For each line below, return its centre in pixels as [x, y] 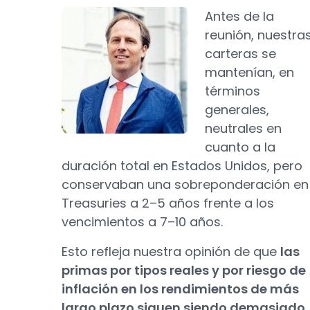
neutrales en [243, 128]
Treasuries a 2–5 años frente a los [168, 203]
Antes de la [239, 16]
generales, [237, 110]
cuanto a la [240, 147]
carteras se [240, 54]
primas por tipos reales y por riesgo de [184, 270]
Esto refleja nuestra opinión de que [171, 252]
